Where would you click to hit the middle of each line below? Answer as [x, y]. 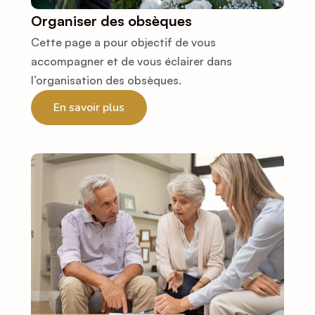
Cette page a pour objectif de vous [123, 43]
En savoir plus [89, 107]
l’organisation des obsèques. [106, 81]
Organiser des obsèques [111, 21]
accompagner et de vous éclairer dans [131, 62]
